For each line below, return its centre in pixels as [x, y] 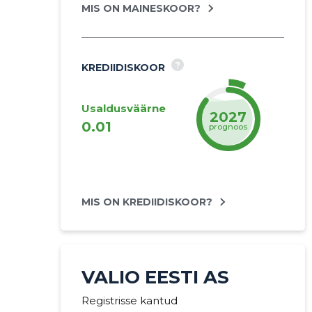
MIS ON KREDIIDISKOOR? [147, 202]
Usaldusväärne [123, 108]
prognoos [228, 126]
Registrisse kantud [129, 301]
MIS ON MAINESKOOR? [141, 8]
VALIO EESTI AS [155, 277]
